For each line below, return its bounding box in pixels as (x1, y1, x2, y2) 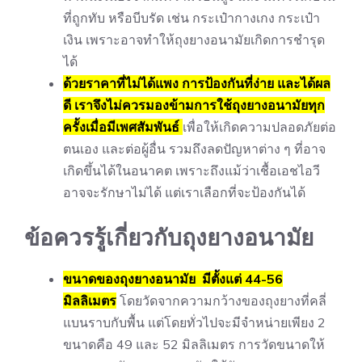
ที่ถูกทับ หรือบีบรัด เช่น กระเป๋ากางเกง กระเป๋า (63, 9, 320, 26)
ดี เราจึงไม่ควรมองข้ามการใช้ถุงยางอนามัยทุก (63, 96, 325, 113)
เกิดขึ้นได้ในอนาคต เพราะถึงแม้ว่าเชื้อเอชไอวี (63, 162, 320, 179)
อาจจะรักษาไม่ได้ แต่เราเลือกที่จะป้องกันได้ (63, 183, 305, 200)
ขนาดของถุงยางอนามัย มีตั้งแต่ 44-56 (63, 270, 283, 287)
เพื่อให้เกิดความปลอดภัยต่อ (183, 118, 336, 135)
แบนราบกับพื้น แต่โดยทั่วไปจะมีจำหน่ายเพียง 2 (63, 314, 326, 330)
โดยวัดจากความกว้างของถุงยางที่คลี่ (120, 292, 326, 309)
